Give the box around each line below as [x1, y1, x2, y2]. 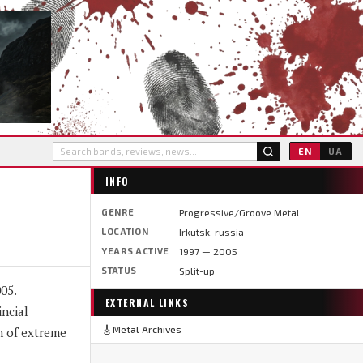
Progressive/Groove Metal [178, 206, 300, 218]
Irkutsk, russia [178, 225, 244, 237]
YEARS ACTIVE [100, 245, 169, 256]
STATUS [100, 264, 137, 275]
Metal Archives [112, 323, 181, 335]
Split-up [178, 264, 215, 276]
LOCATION [100, 225, 149, 237]
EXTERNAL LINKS [105, 295, 190, 310]
